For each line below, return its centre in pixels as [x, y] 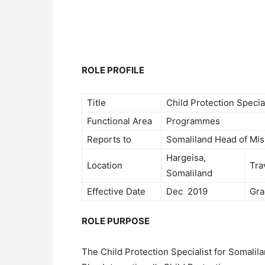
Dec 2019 [187, 191]
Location [105, 165]
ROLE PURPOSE [116, 221]
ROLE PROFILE [113, 70]
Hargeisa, [186, 157]
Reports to [109, 139]
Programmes [193, 121]
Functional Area [119, 121]
